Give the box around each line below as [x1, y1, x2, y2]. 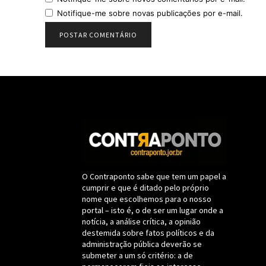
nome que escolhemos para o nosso [82, 193, 211, 204]
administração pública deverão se [82, 238, 202, 249]
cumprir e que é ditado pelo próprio [82, 182, 209, 193]
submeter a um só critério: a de [82, 249, 193, 261]
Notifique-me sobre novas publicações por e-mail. [57, 8, 243, 18]
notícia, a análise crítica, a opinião [82, 216, 201, 227]
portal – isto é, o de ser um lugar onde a [82, 204, 223, 216]
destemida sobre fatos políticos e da [82, 227, 214, 238]
